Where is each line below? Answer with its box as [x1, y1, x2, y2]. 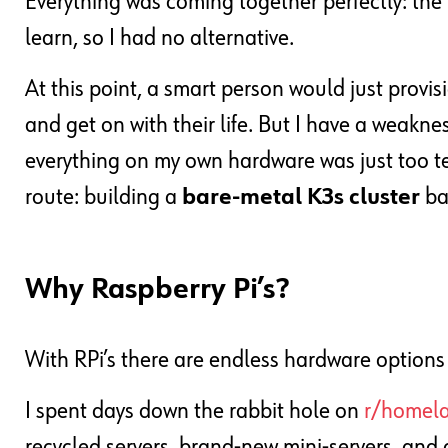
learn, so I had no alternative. [25, 26, 294, 51]
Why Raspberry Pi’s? [25, 275, 289, 306]
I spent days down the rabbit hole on [25, 399, 364, 424]
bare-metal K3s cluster [182, 185, 420, 210]
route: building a [25, 185, 182, 210]
